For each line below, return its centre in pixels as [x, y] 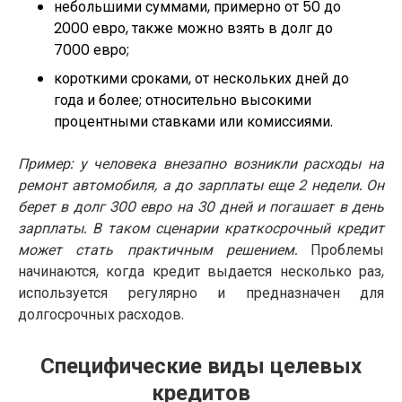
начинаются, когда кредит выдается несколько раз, [201, 271]
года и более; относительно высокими [183, 100]
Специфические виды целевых [201, 365]
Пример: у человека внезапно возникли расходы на [201, 163]
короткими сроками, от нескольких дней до [201, 78]
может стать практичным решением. [157, 249]
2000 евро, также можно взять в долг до [193, 28]
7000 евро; [92, 49]
